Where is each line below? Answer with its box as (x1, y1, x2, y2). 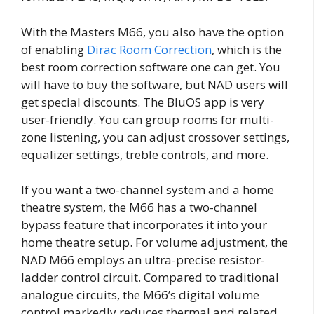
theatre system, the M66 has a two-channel (21, 199, 257, 216)
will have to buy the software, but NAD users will (21, 76, 288, 93)
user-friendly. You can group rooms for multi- (21, 111, 274, 128)
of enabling (21, 41, 87, 57)
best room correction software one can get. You (21, 58, 280, 75)
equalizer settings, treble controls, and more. (21, 146, 268, 163)
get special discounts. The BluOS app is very (21, 93, 264, 110)
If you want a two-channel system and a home (21, 182, 274, 198)
